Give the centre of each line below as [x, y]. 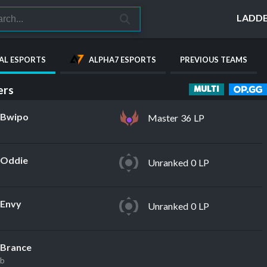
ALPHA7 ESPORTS [122, 60]
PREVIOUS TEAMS [213, 60]
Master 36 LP [176, 118]
